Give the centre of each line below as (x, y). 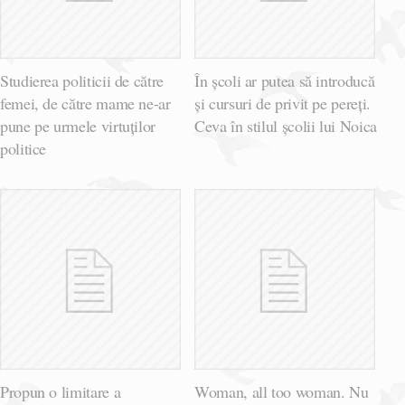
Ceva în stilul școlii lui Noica (286, 126)
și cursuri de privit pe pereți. (283, 104)
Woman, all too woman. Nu (282, 392)
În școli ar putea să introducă (285, 81)
